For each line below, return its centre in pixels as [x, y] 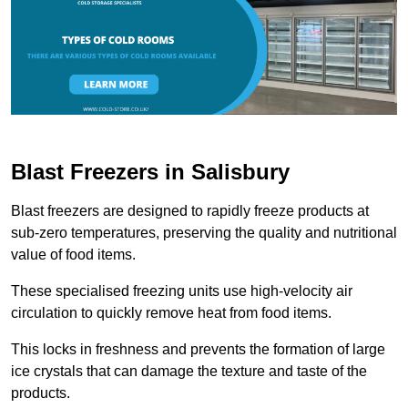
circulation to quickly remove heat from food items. [171, 312]
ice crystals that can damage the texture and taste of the [189, 371]
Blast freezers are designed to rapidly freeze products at [190, 210]
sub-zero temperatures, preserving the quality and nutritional [204, 232]
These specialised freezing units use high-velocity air [182, 291]
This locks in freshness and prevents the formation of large [198, 349]
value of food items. [73, 254]
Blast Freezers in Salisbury [150, 171]
